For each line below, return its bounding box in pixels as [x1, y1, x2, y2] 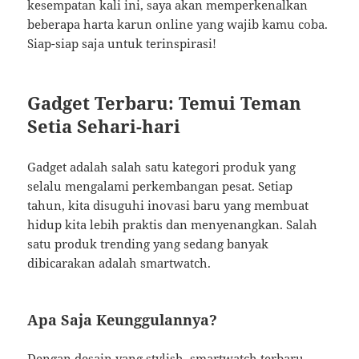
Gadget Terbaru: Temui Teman [27, 91, 302, 115]
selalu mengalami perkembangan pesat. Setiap [27, 178, 293, 195]
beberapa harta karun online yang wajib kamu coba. [27, 16, 329, 33]
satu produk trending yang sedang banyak [27, 236, 269, 252]
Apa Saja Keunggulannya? [27, 310, 218, 330]
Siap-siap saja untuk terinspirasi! [27, 35, 217, 52]
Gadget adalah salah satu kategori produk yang [27, 159, 296, 175]
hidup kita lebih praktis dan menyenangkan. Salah [27, 216, 318, 233]
